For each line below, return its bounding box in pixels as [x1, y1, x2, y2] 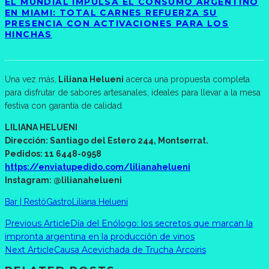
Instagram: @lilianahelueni [5, 175, 122, 185]
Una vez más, [5, 74, 56, 84]
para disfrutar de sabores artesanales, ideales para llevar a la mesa [5, 87, 261, 97]
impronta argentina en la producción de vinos [5, 231, 195, 242]
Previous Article [5, 217, 70, 229]
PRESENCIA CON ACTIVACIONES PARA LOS [5, 17, 229, 29]
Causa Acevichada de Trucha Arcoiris [54, 244, 206, 255]
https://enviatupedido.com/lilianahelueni [5, 162, 190, 172]
